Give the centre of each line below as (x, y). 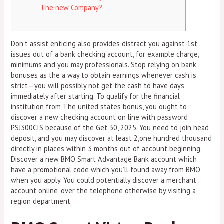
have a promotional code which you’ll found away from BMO (106, 170)
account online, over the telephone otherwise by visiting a (104, 191)
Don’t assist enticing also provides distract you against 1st (104, 44)
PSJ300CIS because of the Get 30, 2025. (75, 128)
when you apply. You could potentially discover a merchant (104, 180)
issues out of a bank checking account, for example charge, (105, 54)
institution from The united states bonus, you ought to (99, 107)
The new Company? (72, 7)
